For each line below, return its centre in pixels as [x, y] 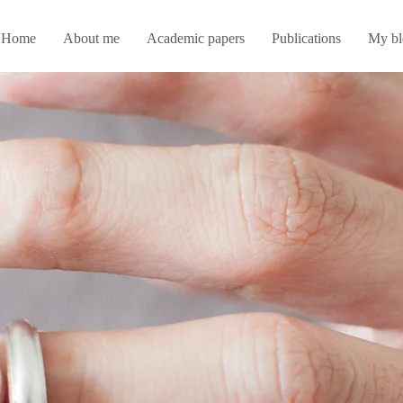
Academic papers [196, 38]
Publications [306, 38]
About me [91, 38]
